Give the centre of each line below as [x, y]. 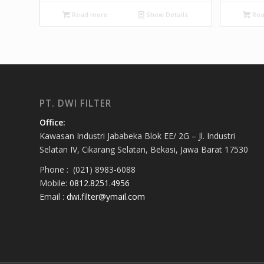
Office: [52, 122]
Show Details [166, 15]
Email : [53, 197]
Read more [89, 15]
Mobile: [55, 183]
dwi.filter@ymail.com [106, 197]
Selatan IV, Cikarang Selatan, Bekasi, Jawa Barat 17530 [144, 149]
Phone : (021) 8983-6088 [88, 170]
